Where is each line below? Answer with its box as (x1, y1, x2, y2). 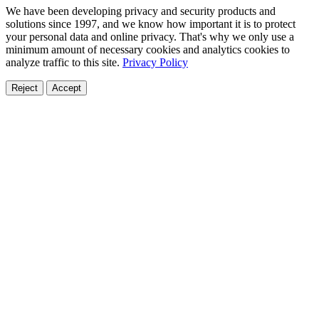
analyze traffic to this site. (6, 56, 122, 68)
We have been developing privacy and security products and (6, 4, 276, 17)
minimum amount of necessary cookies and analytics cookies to (6, 43, 290, 56)
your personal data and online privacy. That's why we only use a (6, 30, 294, 43)
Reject (11, 82, 38, 93)
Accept (52, 82, 81, 93)
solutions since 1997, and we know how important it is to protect (6, 17, 296, 30)
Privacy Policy (122, 56, 188, 68)
